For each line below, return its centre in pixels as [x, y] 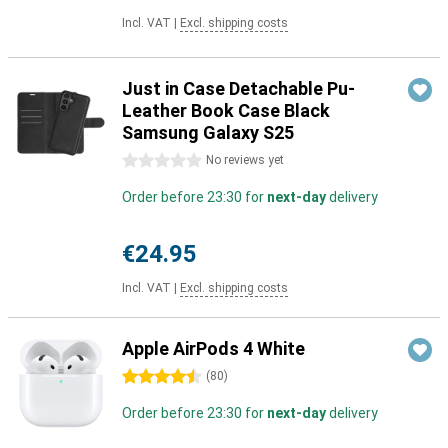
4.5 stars [150, 377]
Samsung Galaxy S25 [208, 132]
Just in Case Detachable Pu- [238, 88]
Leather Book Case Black [226, 110]
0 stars [145, 161]
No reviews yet [245, 160]
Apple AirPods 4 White [213, 348]
